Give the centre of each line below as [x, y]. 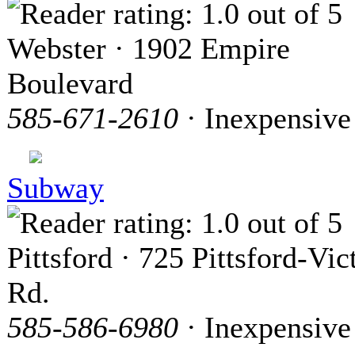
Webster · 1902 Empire [149, 48]
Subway [55, 187]
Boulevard [70, 83]
